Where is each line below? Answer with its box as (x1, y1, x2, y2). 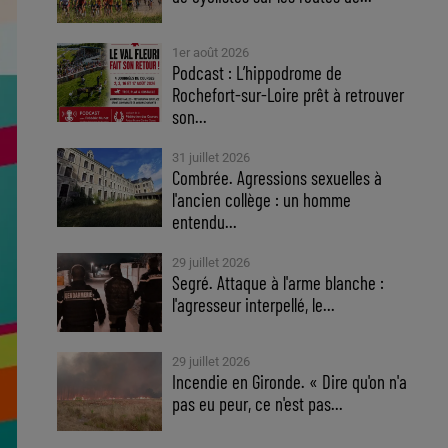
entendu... (172, 210, 238, 233)
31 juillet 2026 (172, 150, 251, 165)
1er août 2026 (172, 45, 250, 60)
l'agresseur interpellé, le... (172, 293, 336, 316)
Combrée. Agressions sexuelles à (172, 166, 383, 189)
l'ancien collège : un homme (172, 188, 352, 211)
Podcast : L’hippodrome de (172, 61, 343, 84)
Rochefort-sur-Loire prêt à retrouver (172, 83, 405, 106)
